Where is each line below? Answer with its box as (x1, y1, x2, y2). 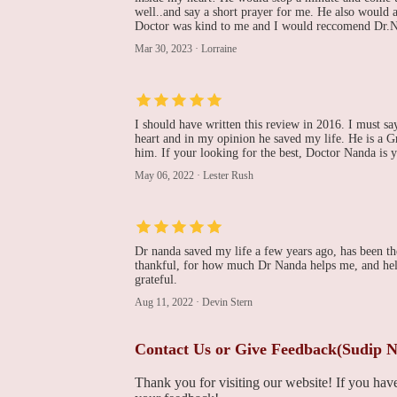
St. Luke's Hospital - (219, 277, 340, 292)
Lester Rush (203, 169, 253, 182)
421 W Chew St (219, 333, 286, 346)
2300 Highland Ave (219, 244, 300, 256)
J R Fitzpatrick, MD (219, 100, 341, 115)
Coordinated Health (219, 206, 339, 222)
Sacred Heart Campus (219, 295, 353, 310)
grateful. (135, 273, 177, 286)
